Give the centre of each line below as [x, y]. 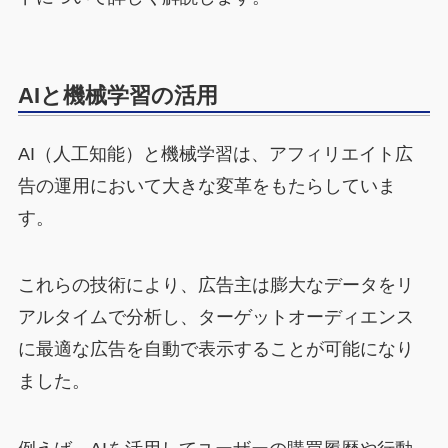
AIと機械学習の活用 [117, 96]
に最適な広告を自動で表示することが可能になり [215, 349]
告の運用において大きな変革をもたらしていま [206, 185]
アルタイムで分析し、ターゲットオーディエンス [215, 317]
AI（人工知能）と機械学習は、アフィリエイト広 [215, 153]
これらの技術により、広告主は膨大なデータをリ [215, 285]
